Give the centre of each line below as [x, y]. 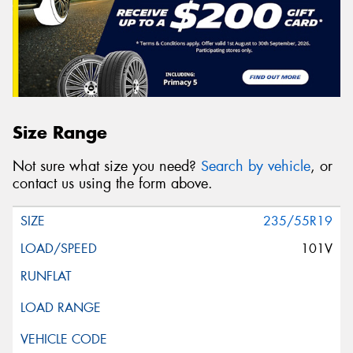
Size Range [60, 133]
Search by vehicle [256, 166]
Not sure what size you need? [107, 166]
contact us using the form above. [113, 183]
